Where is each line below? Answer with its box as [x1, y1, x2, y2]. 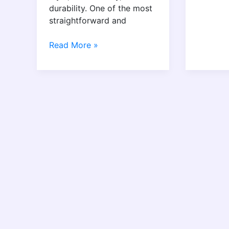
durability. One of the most [49, 3, 152, 13]
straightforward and [49, 15, 126, 26]
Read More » [49, 39, 98, 50]
